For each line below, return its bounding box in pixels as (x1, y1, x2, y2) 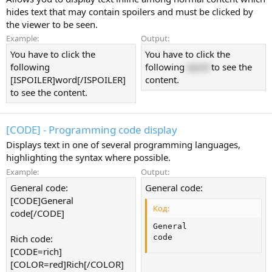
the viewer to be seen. (6, 18, 98, 30)
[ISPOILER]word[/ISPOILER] (10, 73, 126, 86)
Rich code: (10, 232, 53, 245)
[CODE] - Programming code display (6, 123, 177, 137)
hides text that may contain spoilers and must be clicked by (6, 5, 253, 18)
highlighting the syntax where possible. (6, 151, 171, 163)
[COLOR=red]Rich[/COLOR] (10, 257, 124, 270)
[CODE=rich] (10, 245, 62, 257)
